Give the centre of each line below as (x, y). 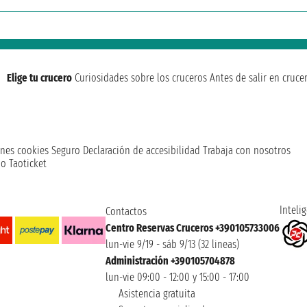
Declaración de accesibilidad (142, 151)
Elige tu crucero (39, 78)
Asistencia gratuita (155, 294)
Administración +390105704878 (170, 261)
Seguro (66, 151)
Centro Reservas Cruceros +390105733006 (192, 228)
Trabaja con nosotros (247, 151)
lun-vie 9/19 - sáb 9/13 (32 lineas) (172, 245)
